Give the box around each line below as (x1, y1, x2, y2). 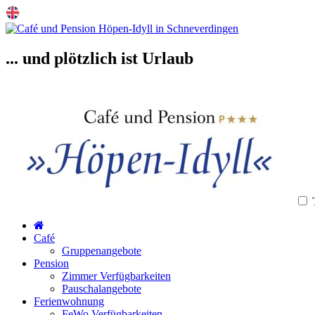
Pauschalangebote (62, 282, 141, 295)
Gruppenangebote (62, 244, 141, 257)
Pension (34, 257, 69, 269)
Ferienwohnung (34, 295, 104, 307)
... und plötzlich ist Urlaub (6, 49, 193, 67)
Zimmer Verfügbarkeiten (62, 269, 171, 282)
